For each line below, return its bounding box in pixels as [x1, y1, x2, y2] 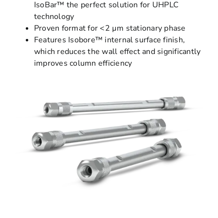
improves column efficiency [34, 57, 132, 69]
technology [34, 11, 74, 22]
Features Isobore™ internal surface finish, [34, 34, 185, 45]
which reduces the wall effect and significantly [34, 46, 201, 57]
